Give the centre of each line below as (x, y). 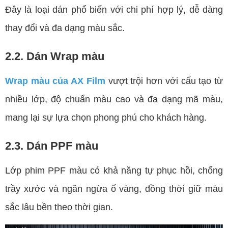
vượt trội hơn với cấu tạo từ (164, 81)
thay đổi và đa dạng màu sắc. (65, 28)
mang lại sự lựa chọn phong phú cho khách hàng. (106, 117)
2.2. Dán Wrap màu (55, 56)
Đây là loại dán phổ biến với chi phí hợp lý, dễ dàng (114, 9)
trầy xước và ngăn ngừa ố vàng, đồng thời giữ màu (114, 189)
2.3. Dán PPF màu (52, 146)
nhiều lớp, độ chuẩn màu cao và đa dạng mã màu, (114, 99)
